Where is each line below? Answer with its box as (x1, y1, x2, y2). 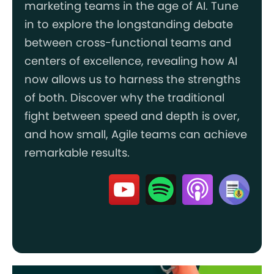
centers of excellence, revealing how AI (24, 53, 237, 68)
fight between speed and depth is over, (24, 108, 240, 124)
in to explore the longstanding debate (24, 16, 233, 32)
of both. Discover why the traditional (24, 89, 224, 105)
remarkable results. (24, 144, 130, 160)
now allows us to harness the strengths (24, 71, 240, 87)
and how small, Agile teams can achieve (24, 126, 247, 142)
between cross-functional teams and (24, 34, 231, 50)
